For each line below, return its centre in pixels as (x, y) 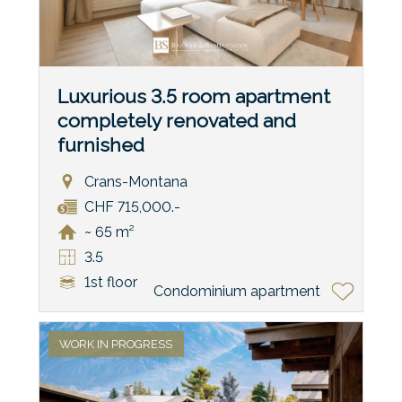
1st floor (110, 283)
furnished (100, 145)
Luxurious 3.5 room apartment (193, 97)
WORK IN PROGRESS (116, 344)
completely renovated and (176, 121)
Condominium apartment (237, 292)
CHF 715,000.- (132, 207)
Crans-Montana (135, 182)
